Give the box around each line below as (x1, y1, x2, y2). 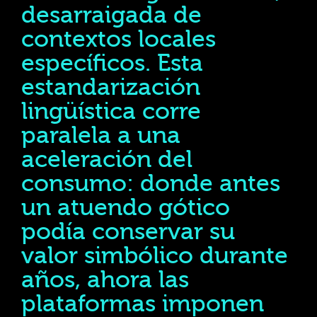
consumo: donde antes (21, 170, 280, 197)
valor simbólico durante (21, 242, 288, 270)
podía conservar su (21, 218, 235, 246)
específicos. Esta (21, 50, 203, 77)
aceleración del (21, 146, 192, 173)
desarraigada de (21, 1, 202, 29)
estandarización (21, 74, 200, 101)
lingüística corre (21, 98, 201, 125)
